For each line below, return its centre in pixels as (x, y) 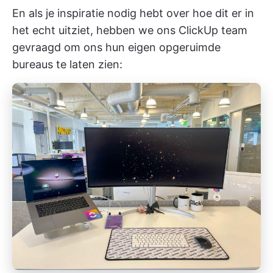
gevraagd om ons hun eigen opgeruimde (116, 48)
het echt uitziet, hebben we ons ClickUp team (130, 30)
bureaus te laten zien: (67, 65)
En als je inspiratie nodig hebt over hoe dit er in (133, 13)
